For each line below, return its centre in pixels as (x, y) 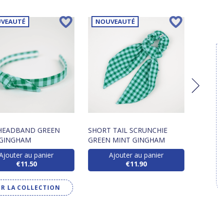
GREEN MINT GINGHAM (127, 140)
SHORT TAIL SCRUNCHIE (128, 130)
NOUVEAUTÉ (115, 22)
